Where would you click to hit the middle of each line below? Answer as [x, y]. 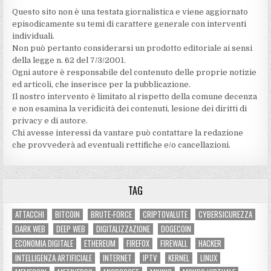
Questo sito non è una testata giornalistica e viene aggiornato [130, 11]
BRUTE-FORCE [112, 214]
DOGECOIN [176, 228]
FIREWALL [174, 243]
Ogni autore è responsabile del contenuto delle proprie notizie [135, 72]
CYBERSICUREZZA [226, 214]
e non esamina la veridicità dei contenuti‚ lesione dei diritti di [130, 108]
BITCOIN [68, 214]
